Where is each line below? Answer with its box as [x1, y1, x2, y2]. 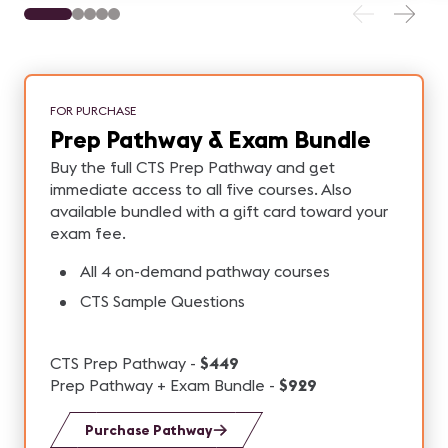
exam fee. [50, 223, 126, 243]
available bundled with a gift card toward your [50, 201, 388, 221]
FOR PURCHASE [50, 103, 136, 118]
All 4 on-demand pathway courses [79, 261, 330, 281]
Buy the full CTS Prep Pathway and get [50, 157, 335, 177]
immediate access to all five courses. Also [50, 179, 352, 199]
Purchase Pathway [85, 421, 212, 439]
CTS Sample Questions [79, 291, 245, 311]
